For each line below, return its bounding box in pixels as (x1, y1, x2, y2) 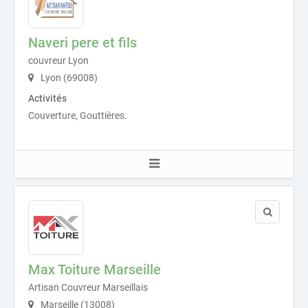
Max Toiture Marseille (28, 261, 161, 278)
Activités (28, 92, 67, 104)
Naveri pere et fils (28, 34, 137, 51)
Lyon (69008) (38, 71, 98, 83)
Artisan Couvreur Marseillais (28, 281, 148, 293)
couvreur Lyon (28, 54, 89, 66)
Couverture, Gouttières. (28, 109, 127, 121)
